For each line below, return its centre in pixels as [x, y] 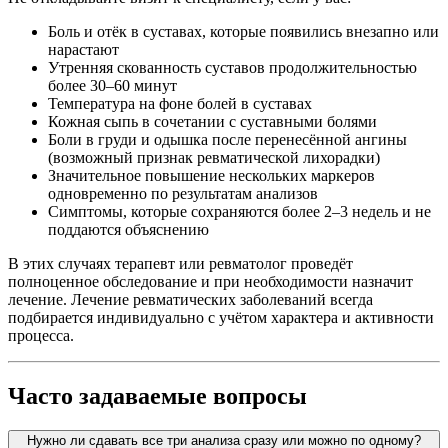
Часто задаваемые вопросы [157, 395]
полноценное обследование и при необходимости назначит [210, 282]
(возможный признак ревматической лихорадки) [214, 158]
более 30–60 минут [112, 86]
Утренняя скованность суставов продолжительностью [232, 68]
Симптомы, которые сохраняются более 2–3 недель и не [239, 212]
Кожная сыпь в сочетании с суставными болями [212, 122]
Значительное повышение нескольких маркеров [211, 176]
